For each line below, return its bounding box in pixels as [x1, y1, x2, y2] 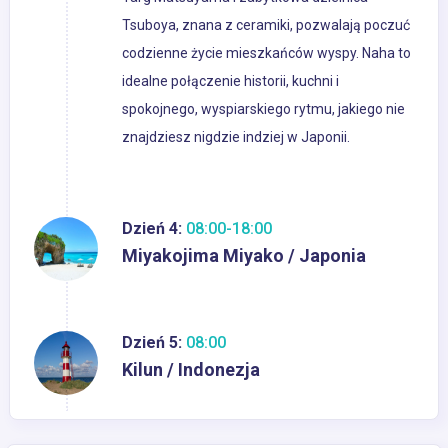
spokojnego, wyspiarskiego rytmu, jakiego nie [122, 101, 405, 118]
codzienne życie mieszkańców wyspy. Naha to [122, 45, 411, 62]
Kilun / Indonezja [122, 359, 260, 381]
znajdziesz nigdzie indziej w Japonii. [122, 129, 350, 146]
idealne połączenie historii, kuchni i [122, 73, 339, 90]
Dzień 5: [122, 333, 182, 353]
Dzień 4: [122, 219, 182, 239]
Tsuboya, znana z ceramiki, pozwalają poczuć [122, 17, 410, 34]
